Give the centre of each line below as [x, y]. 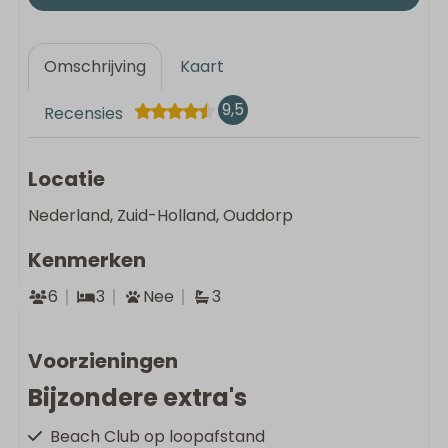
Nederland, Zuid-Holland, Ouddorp [160, 215]
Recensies [83, 113]
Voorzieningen [103, 361]
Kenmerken [87, 260]
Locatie [66, 179]
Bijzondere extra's [137, 397]
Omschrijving [95, 66]
